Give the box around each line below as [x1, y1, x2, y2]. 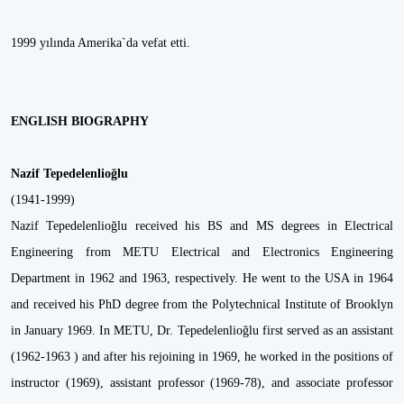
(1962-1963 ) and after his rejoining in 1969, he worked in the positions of [11, 350, 393, 363]
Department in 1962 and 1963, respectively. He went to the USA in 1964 [11, 271, 393, 285]
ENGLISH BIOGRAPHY [11, 115, 149, 128]
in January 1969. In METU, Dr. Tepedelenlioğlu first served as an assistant [11, 324, 393, 337]
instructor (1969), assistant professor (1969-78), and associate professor [11, 376, 393, 390]
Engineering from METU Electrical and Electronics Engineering [11, 245, 393, 259]
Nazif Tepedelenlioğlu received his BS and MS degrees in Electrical [11, 219, 393, 233]
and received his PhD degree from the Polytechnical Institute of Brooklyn [11, 298, 393, 311]
